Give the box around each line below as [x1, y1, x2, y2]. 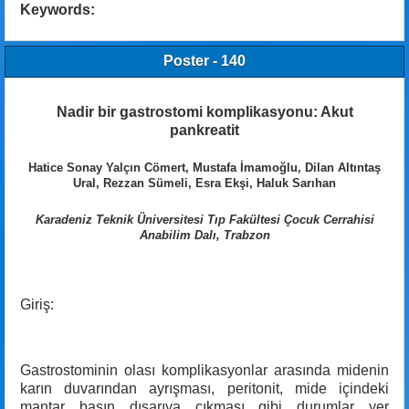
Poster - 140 [163, 53, 246, 69]
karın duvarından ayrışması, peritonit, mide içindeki [20, 380, 389, 396]
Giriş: [20, 296, 54, 312]
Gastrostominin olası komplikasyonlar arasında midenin [20, 362, 389, 378]
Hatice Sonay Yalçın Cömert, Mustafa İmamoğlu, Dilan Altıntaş [28, 161, 381, 175]
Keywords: [20, 2, 95, 18]
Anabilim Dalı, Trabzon [139, 227, 270, 242]
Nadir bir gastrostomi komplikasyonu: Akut [56, 104, 353, 121]
